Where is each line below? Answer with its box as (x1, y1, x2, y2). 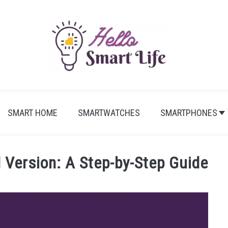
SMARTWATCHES (77, 107, 140, 118)
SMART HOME (7, 107, 58, 118)
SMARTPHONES (160, 107, 217, 118)
